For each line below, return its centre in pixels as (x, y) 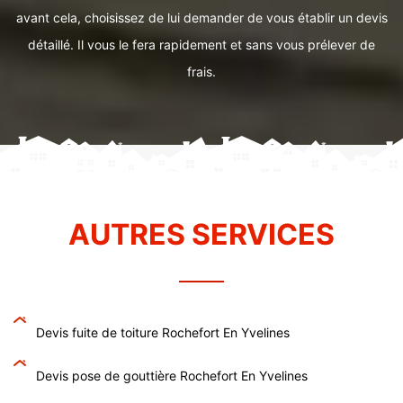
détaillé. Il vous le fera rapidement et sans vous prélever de (201, 45)
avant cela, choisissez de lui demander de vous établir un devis (201, 18)
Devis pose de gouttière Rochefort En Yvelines (172, 375)
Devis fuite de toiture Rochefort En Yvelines (163, 332)
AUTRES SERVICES (201, 234)
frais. (201, 72)
